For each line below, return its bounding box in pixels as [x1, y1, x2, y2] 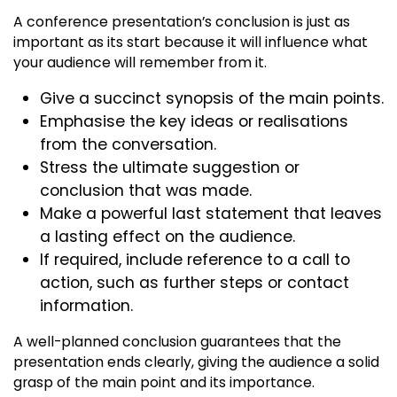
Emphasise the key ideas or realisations [40, 111, 348, 133]
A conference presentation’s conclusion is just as [13, 12, 350, 33]
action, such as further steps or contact [40, 272, 349, 294]
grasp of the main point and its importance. [13, 372, 315, 393]
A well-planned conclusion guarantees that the [13, 331, 341, 353]
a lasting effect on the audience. [40, 226, 295, 248]
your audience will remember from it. [13, 52, 267, 74]
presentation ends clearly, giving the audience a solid [13, 352, 379, 373]
